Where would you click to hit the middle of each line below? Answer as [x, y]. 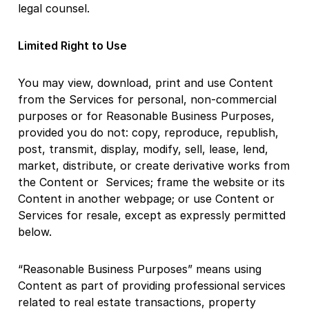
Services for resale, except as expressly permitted [152, 215]
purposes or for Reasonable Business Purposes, [146, 116]
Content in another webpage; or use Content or [146, 198]
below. [35, 231]
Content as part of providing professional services [152, 285]
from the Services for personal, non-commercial [147, 99]
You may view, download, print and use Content [146, 82]
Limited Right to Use [72, 45]
